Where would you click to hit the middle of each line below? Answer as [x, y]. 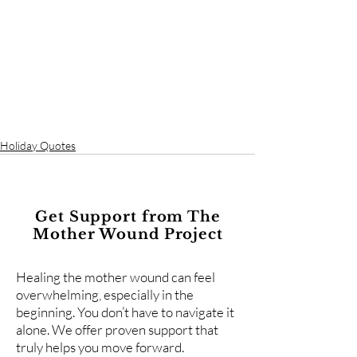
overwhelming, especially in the [105, 294]
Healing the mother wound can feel [116, 277]
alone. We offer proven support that [117, 330]
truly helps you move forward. [100, 347]
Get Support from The [128, 217]
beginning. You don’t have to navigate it [125, 312]
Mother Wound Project [128, 234]
